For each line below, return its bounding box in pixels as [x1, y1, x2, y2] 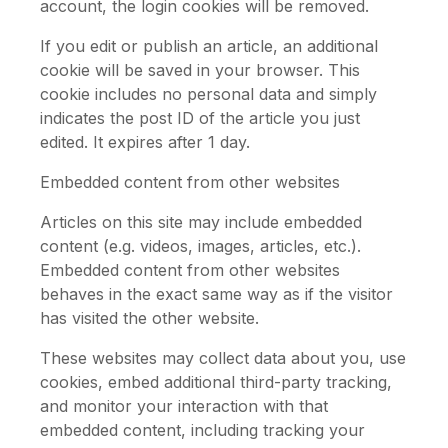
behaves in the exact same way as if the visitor [40, 284, 393, 304]
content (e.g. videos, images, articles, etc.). [40, 236, 361, 256]
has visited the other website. [40, 308, 259, 328]
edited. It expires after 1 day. [40, 132, 250, 152]
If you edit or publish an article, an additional [40, 36, 378, 56]
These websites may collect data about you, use [40, 348, 406, 368]
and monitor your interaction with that [40, 396, 328, 416]
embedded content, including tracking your [40, 420, 365, 440]
